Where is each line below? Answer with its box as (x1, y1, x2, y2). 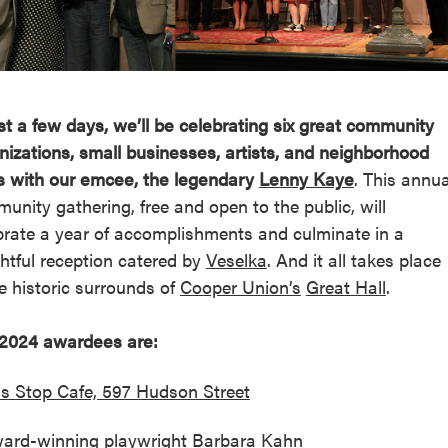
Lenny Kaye (258, 166, 354, 192)
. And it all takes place (266, 247, 441, 273)
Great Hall (305, 274, 386, 300)
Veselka (205, 247, 267, 273)
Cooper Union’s (179, 274, 301, 300)
